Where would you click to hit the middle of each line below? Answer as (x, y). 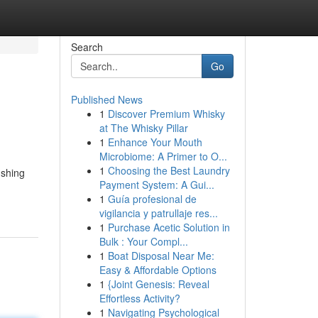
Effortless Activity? (139, 298)
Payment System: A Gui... (157, 185)
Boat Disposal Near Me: (161, 256)
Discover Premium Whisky (166, 114)
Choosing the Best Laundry (169, 170)
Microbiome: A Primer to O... (163, 156)
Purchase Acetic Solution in (169, 227)
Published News (106, 99)
